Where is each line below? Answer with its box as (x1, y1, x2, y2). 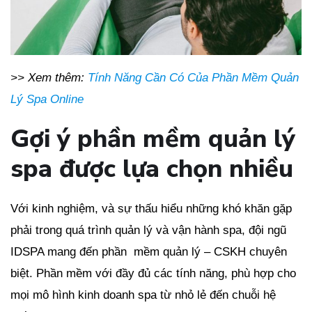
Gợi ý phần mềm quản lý (10, 122, 295, 157)
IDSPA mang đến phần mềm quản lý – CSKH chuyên (10, 245, 287, 259)
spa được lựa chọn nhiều (10, 152, 293, 187)
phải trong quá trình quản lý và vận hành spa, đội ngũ (10, 224, 286, 237)
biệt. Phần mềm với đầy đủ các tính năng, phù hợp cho (10, 267, 296, 281)
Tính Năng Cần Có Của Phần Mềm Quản (88, 71, 299, 85)
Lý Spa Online (10, 93, 84, 107)
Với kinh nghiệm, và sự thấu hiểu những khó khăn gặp (10, 202, 292, 216)
